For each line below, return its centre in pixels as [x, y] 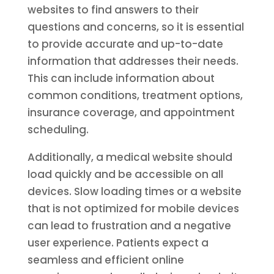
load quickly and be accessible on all [125, 174]
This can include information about [121, 78]
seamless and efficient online [106, 260]
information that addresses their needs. [133, 61]
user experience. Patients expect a [118, 243]
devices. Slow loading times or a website [134, 191]
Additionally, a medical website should [130, 157]
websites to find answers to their [113, 10]
